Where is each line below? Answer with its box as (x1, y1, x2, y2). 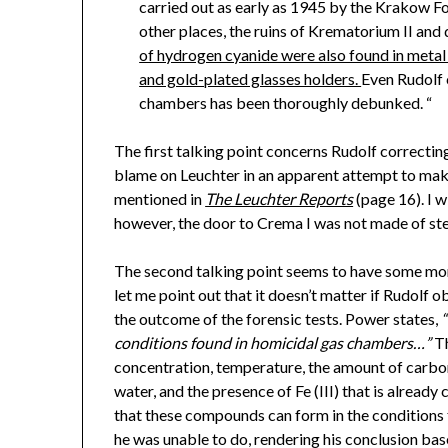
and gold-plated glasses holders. (139, 69, 362, 89)
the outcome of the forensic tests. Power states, (114, 309, 442, 329)
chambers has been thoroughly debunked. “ (139, 93, 433, 113)
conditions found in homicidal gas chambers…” (114, 333, 435, 353)
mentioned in (114, 189, 206, 209)
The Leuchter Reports (205, 189, 354, 209)
